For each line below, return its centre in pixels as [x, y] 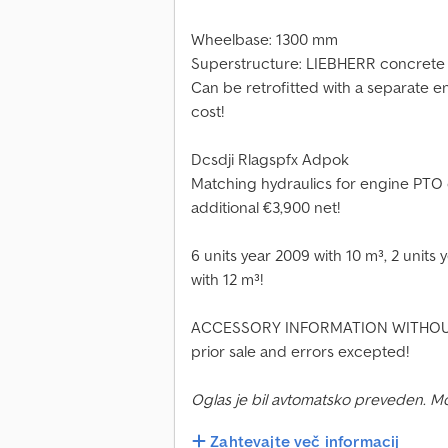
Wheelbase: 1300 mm [264, 39]
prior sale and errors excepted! [300, 351]
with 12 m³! [227, 279]
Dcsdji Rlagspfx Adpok [270, 159]
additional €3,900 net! [265, 207]
